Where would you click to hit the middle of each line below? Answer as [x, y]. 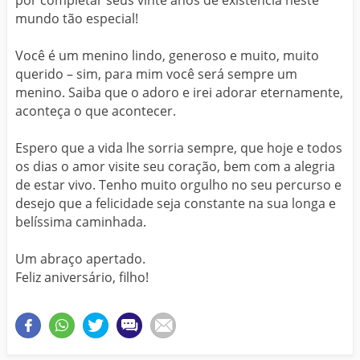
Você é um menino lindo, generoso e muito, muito [167, 56]
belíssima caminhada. [81, 222]
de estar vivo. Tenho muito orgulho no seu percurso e [178, 185]
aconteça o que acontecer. [96, 111]
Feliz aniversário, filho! [82, 278]
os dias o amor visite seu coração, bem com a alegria [175, 167]
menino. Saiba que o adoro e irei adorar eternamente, [179, 93]
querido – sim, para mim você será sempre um [156, 74]
